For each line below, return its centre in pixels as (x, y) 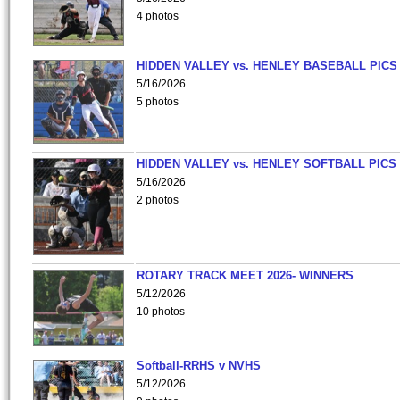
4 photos (158, 16)
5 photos (158, 102)
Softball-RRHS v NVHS (199, 366)
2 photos (158, 200)
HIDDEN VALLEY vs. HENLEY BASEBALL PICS (267, 66)
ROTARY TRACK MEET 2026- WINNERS (245, 275)
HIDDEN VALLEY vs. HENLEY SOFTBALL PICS (267, 164)
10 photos (161, 312)
